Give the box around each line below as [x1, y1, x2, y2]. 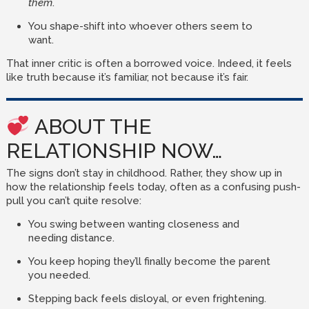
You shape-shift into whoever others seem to [28, 20, 252, 32]
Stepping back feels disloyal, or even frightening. [28, 292, 266, 305]
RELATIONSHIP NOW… [6, 139, 222, 163]
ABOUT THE [30, 114, 152, 139]
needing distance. [28, 232, 114, 244]
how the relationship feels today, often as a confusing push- [6, 181, 301, 193]
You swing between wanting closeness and [28, 218, 239, 230]
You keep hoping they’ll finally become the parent [28, 255, 270, 268]
